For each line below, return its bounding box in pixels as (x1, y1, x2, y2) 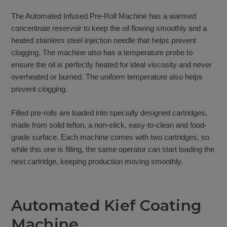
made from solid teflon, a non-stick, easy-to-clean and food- (11, 120, 207, 129)
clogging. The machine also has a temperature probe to (11, 48, 193, 57)
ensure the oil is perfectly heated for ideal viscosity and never (11, 60, 212, 69)
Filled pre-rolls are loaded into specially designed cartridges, (11, 108, 207, 117)
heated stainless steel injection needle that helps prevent (11, 36, 196, 45)
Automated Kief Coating (11, 196, 202, 215)
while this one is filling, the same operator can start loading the (11, 144, 214, 154)
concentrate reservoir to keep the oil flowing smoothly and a (11, 24, 207, 33)
